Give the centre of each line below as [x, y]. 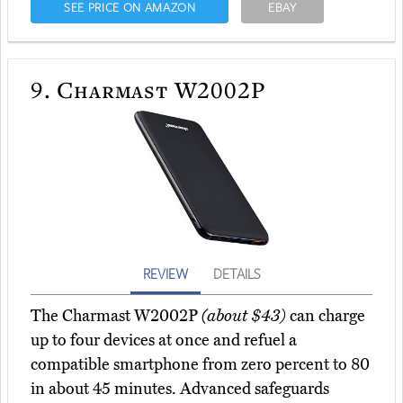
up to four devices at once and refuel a [164, 340]
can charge [326, 316]
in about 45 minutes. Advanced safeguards [180, 389]
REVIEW [166, 274]
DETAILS [237, 274]
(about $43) [244, 316]
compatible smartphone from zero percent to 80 [200, 365]
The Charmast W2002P [116, 316]
